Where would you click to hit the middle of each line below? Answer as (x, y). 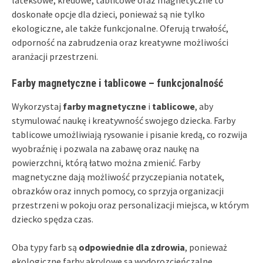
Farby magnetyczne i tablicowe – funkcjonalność (117, 83)
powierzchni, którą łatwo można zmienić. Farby (106, 162)
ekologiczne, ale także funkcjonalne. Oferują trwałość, (120, 28)
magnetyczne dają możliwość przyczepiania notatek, (118, 176)
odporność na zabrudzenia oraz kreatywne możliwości (120, 42)
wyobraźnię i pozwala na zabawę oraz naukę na (105, 148)
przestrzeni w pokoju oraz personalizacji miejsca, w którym (130, 205)
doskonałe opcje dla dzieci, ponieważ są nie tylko (108, 14)
